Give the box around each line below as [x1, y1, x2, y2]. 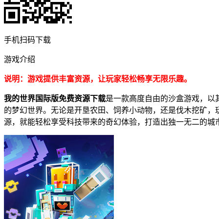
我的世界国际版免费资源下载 [4, 94, 106, 103]
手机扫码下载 [4, 35, 51, 44]
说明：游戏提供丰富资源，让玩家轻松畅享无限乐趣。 [4, 74, 192, 83]
